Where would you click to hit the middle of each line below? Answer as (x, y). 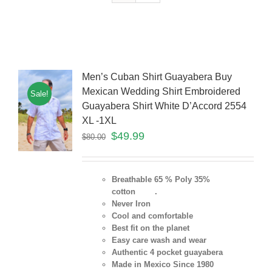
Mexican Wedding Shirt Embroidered (161, 92)
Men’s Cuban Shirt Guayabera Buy (157, 77)
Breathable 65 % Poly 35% (161, 180)
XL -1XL (99, 121)
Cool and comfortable (152, 216)
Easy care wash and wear (159, 240)
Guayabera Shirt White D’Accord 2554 (164, 106)
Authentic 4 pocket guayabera (167, 253)
